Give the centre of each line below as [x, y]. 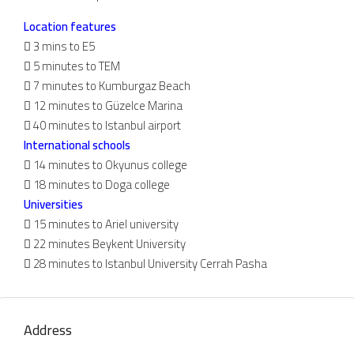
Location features [70, 26]
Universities [53, 204]
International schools [77, 145]
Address [48, 330]
